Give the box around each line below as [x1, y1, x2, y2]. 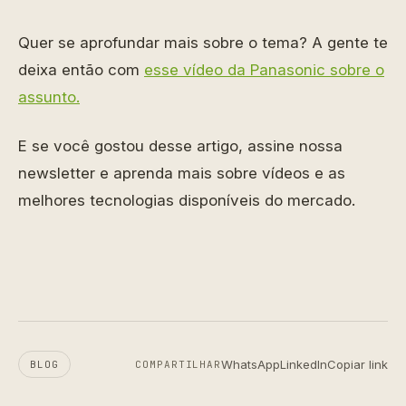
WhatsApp [221, 356, 280, 372]
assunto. [18, 88, 80, 106]
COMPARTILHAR [135, 358, 221, 371]
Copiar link [327, 356, 388, 372]
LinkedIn [280, 356, 327, 372]
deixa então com [18, 61, 144, 79]
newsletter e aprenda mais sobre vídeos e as [18, 164, 345, 182]
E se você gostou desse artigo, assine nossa [18, 137, 343, 155]
